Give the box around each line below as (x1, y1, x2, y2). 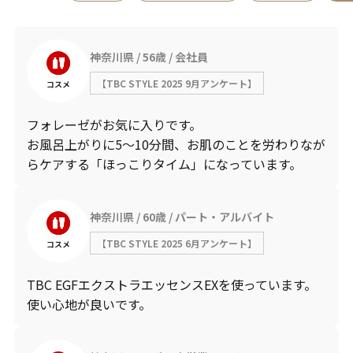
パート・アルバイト (174, 208, 274, 225)
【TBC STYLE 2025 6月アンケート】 (96, 236, 257, 250)
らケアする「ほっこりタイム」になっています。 (26, 154, 302, 173)
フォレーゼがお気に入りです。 (26, 115, 202, 134)
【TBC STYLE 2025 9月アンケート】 (96, 76, 257, 90)
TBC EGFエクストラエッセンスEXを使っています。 (26, 275, 317, 294)
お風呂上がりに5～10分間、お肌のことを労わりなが (26, 135, 325, 154)
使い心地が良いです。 (26, 295, 151, 314)
